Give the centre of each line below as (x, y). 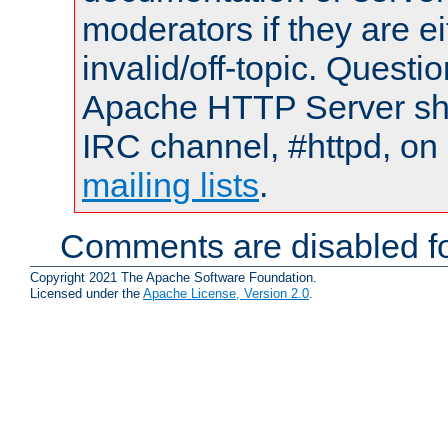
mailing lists (170, 185)
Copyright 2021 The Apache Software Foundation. (173, 277)
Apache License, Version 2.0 (226, 293)
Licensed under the (86, 293)
